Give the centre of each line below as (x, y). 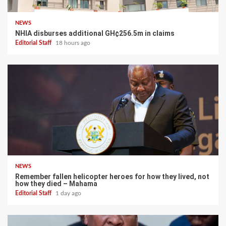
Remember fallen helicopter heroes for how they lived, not (112, 176)
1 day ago (68, 193)
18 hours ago (73, 43)
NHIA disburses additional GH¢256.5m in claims (95, 33)
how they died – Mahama (56, 183)
